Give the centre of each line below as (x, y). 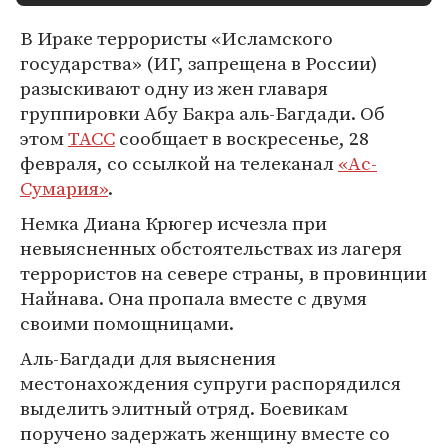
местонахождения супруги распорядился (210, 383)
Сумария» (64, 188)
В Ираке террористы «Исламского (176, 38)
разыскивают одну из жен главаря (174, 88)
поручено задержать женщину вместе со (205, 433)
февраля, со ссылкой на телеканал (179, 163)
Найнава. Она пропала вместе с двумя (193, 298)
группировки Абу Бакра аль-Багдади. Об (202, 113)
